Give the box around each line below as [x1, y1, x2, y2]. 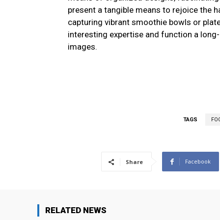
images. [68, 42, 97, 52]
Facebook [185, 158, 211, 165]
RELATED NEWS [45, 205, 107, 216]
